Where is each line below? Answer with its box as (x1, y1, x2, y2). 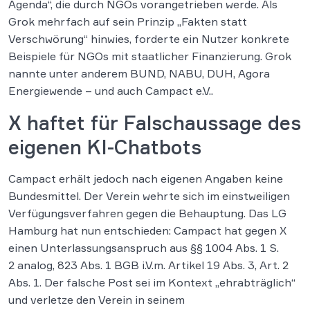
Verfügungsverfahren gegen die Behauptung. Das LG (8, 206, 286, 220)
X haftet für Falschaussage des (8, 111, 301, 135)
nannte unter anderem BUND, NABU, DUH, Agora (8, 66, 270, 80)
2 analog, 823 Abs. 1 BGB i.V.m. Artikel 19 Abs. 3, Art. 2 (8, 258, 289, 272)
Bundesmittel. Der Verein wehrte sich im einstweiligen (8, 189, 290, 203)
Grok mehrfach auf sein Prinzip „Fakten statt (8, 15, 247, 28)
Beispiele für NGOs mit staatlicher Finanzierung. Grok (8, 49, 291, 63)
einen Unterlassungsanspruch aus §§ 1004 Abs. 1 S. (8, 241, 279, 255)
